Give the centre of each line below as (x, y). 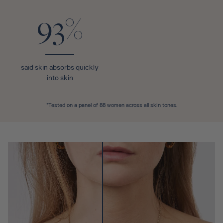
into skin (60, 79)
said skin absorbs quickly (60, 68)
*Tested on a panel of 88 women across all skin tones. (111, 106)
